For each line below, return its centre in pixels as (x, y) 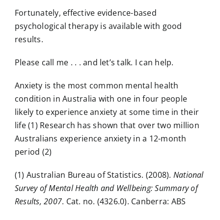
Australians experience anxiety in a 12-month (100, 138)
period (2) (33, 151)
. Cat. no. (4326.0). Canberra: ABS (124, 201)
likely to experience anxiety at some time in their (107, 112)
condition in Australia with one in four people (101, 98)
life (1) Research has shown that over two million (107, 125)
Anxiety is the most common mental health (96, 85)
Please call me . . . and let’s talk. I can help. (94, 62)
